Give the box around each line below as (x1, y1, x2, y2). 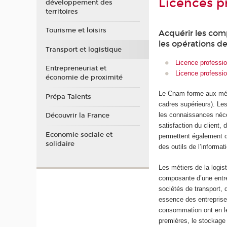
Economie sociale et (45, 130, 112, 139)
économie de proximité (45, 73, 123, 82)
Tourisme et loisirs (45, 26, 106, 35)
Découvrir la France (45, 111, 109, 120)
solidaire (45, 139, 74, 148)
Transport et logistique (45, 45, 122, 54)
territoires (45, 7, 78, 16)
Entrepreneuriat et (45, 64, 106, 73)
